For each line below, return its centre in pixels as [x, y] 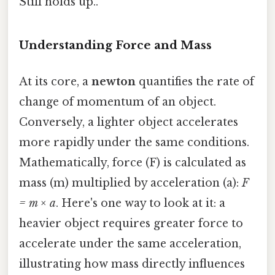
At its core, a [55, 82]
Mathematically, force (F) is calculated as [133, 163]
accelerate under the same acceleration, [130, 244]
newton [114, 82]
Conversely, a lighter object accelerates [129, 122]
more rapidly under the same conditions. [134, 143]
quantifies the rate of [195, 82]
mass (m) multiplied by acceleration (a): [130, 183]
